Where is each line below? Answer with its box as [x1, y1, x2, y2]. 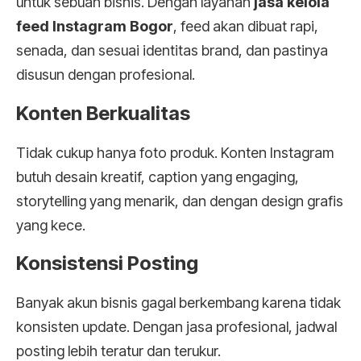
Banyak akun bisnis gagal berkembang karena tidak [16, 294, 341, 312]
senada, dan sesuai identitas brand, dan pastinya [16, 42, 328, 60]
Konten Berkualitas [16, 101, 190, 125]
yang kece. [16, 216, 85, 234]
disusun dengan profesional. [16, 66, 195, 84]
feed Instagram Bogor [16, 18, 173, 35]
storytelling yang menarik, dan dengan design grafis [16, 192, 343, 210]
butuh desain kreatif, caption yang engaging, [16, 168, 299, 185]
